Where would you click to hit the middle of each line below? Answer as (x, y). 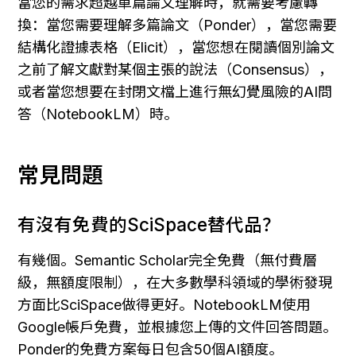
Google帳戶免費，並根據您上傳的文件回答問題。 (177, 327)
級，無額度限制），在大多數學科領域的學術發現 (175, 282)
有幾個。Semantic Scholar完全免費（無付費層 (167, 260)
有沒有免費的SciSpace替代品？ (149, 224)
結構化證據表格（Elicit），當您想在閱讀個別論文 (176, 47)
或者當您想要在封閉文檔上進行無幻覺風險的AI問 (175, 91)
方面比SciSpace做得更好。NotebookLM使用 (164, 304)
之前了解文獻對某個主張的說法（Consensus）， (175, 69)
